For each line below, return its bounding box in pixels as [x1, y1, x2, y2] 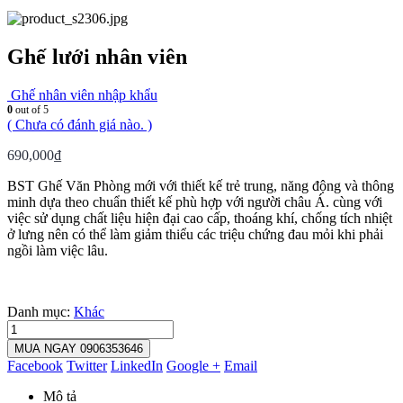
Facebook [7, 357, 63, 373]
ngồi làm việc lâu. [7, 242, 108, 258]
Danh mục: [7, 303, 74, 319]
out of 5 [13, 103, 49, 116]
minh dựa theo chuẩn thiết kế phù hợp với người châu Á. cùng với [7, 193, 382, 210]
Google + [166, 357, 220, 373]
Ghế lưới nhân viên [7, 44, 188, 68]
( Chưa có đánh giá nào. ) [7, 116, 152, 132]
